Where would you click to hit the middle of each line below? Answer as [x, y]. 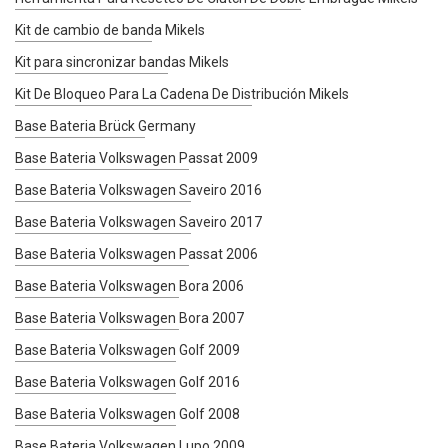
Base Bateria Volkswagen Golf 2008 [127, 413]
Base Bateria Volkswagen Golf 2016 [127, 381]
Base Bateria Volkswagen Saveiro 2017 [138, 221]
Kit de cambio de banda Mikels [110, 29]
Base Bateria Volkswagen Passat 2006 [136, 253]
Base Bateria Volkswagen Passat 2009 [136, 157]
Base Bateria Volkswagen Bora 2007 [129, 317]
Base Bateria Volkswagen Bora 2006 [129, 285]
